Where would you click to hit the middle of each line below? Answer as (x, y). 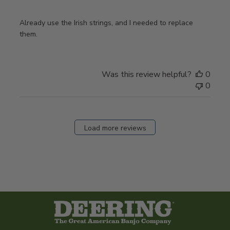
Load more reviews (115, 128)
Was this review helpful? (147, 74)
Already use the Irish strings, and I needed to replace (106, 23)
